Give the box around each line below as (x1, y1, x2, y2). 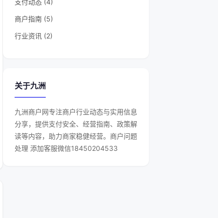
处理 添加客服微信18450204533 (15, 144, 118, 152)
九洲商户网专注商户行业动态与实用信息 (15, 108, 137, 116)
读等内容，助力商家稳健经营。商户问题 (15, 132, 137, 140)
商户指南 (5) (15, 15, 53, 23)
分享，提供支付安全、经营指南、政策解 (15, 120, 137, 128)
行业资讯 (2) (15, 32, 53, 40)
